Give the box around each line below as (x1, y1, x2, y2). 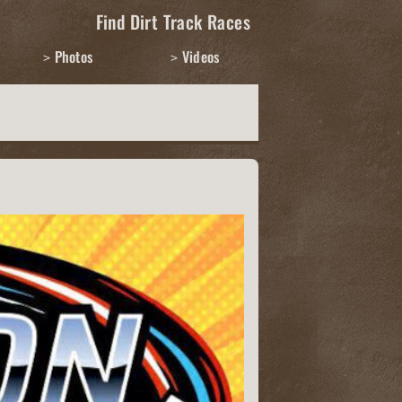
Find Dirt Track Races (95, 7, 250, 35)
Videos (181, 46, 220, 67)
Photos (54, 46, 93, 67)
